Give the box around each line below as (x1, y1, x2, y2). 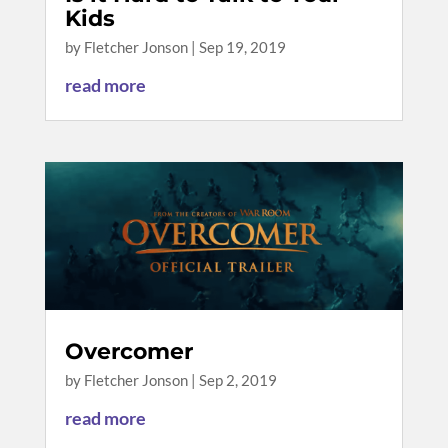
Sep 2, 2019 (198, 371, 277, 390)
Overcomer (64, 338, 193, 366)
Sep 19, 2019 (198, 37, 286, 56)
